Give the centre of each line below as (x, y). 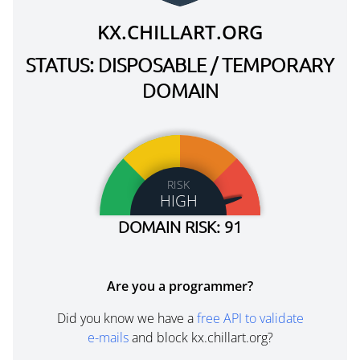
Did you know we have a (127, 318)
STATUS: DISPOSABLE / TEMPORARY (180, 64)
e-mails (108, 337)
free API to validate (250, 318)
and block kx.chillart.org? (200, 337)
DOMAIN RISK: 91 (180, 227)
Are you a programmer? (180, 286)
